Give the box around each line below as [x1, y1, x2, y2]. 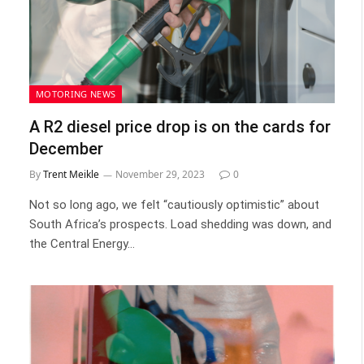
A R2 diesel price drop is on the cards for [29, 116, 331, 136]
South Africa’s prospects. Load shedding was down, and [29, 216, 331, 232]
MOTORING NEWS [36, 87, 116, 100]
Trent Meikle [43, 167, 99, 181]
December [29, 138, 103, 158]
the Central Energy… [29, 236, 135, 251]
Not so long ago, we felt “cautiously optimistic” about [29, 197, 319, 212]
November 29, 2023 [115, 167, 205, 181]
